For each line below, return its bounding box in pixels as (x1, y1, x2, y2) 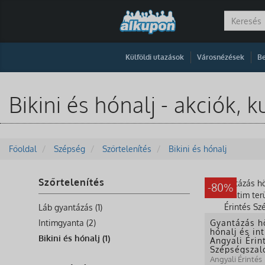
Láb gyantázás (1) (38, 202, 102, 212)
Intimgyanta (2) (38, 217, 96, 228)
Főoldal (9, 143, 37, 154)
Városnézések (197, 52, 244, 62)
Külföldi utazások (125, 52, 184, 62)
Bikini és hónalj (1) (38, 232, 110, 243)
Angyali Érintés (210, 254, 262, 264)
